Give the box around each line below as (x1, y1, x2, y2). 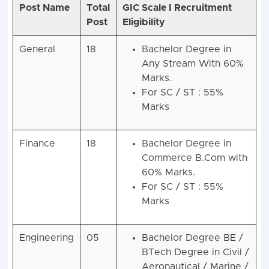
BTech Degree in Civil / (141, 247, 249, 258)
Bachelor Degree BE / (141, 233, 243, 243)
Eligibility (122, 17, 165, 28)
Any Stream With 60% (141, 59, 244, 69)
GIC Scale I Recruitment (122, 3, 232, 13)
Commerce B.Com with (141, 153, 247, 163)
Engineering (19, 233, 74, 243)
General (19, 44, 55, 55)
